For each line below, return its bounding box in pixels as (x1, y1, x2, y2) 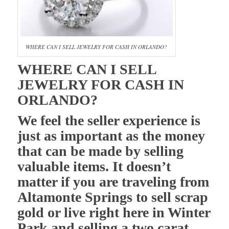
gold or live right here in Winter (17, 204, 210, 220)
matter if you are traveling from (17, 173, 209, 190)
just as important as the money (17, 127, 205, 144)
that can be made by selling (17, 143, 184, 159)
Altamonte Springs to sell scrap (17, 189, 208, 205)
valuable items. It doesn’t (17, 158, 171, 174)
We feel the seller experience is (17, 112, 200, 128)
